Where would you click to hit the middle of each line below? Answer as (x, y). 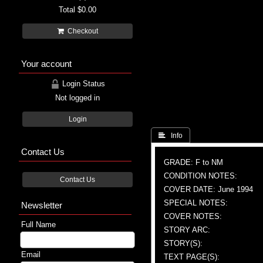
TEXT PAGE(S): (192, 257)
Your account (46, 63)
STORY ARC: (187, 230)
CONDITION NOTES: (200, 176)
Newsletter (42, 205)
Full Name (38, 224)
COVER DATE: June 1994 (208, 189)
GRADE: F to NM (193, 162)
